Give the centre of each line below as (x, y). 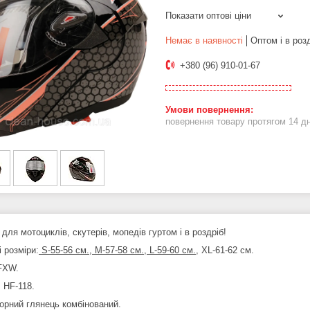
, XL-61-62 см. (225, 250)
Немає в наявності (204, 41)
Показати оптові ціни (208, 16)
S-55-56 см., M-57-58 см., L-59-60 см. (117, 250)
